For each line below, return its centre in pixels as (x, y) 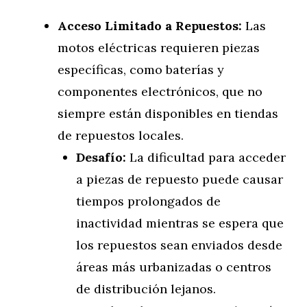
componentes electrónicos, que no (160, 91)
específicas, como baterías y (141, 70)
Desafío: (101, 157)
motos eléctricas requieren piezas (159, 48)
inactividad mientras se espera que (180, 223)
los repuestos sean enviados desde (179, 245)
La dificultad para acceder (206, 157)
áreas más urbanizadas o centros (174, 267)
